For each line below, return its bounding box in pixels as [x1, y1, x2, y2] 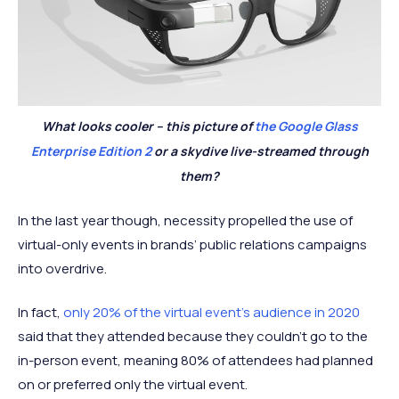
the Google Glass [254, 117, 358, 134]
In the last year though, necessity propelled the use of [18, 210, 353, 230]
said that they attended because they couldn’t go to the [18, 326, 368, 346]
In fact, [18, 302, 63, 322]
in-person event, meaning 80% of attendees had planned [18, 350, 373, 370]
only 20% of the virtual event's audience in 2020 [63, 302, 360, 322]
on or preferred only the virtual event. [18, 374, 248, 394]
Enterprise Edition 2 [30, 142, 151, 159]
